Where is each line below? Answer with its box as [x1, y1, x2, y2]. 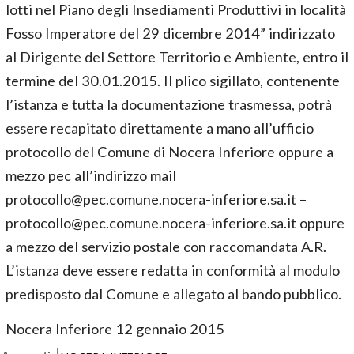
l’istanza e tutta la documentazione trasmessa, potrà [6, 96, 332, 113]
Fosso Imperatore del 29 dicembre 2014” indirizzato [6, 24, 335, 42]
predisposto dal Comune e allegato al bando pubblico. [6, 285, 341, 303]
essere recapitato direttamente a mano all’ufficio [6, 119, 314, 137]
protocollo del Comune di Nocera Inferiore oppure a [6, 143, 333, 160]
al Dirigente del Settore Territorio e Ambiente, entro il [6, 48, 348, 66]
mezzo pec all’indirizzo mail [6, 167, 176, 184]
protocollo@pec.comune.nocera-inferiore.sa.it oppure [6, 214, 345, 232]
